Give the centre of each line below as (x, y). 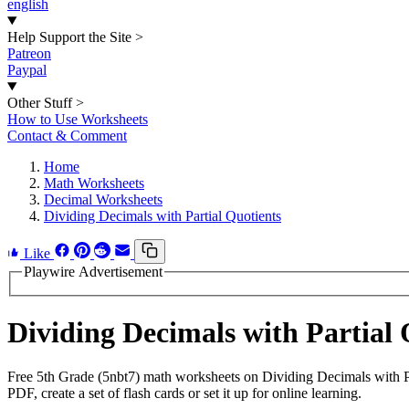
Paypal (27, 70)
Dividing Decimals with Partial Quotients (163, 216)
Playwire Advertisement (93, 272)
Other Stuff (40, 103)
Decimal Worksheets (103, 199)
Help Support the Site (69, 37)
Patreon (29, 53)
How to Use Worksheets (78, 119)
